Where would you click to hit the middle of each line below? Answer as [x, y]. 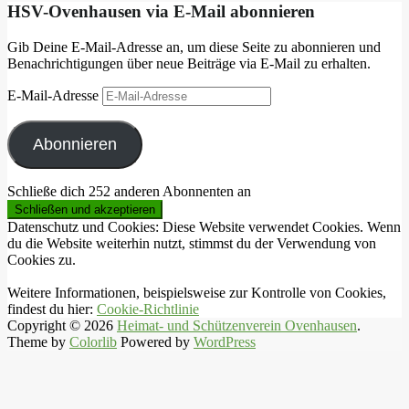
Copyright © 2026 [62, 325]
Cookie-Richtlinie [148, 309]
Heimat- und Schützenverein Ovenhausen [237, 325]
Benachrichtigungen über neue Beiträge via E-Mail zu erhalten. [189, 63]
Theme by [38, 341]
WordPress [225, 341]
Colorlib [93, 341]
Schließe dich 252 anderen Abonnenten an [129, 191]
